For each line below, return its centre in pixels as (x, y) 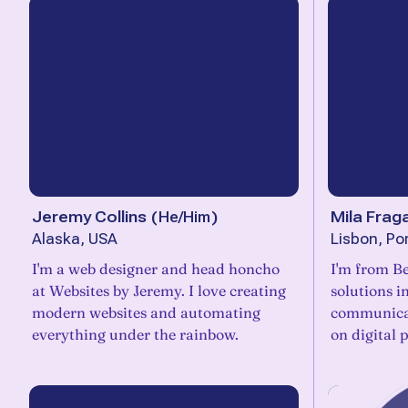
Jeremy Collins (89, 217)
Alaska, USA (75, 239)
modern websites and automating (146, 312)
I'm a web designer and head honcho (156, 269)
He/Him (184, 217)
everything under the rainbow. (135, 334)
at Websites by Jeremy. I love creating (159, 291)
